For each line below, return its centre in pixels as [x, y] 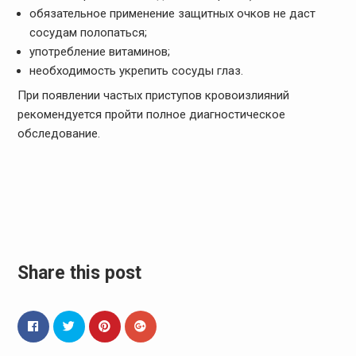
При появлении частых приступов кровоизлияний [153, 96]
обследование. [58, 134]
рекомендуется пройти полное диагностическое [151, 115]
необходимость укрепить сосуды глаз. [136, 70]
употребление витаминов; [99, 51]
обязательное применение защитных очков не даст [172, 13]
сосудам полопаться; [88, 32]
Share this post [79, 273]
